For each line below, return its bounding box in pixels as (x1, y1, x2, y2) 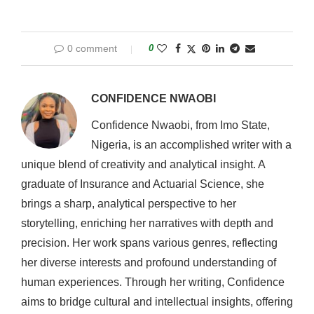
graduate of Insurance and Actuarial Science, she (21, 177, 264, 190)
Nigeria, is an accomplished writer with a (91, 138, 292, 151)
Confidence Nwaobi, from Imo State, (91, 118, 270, 131)
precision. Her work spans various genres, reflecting (21, 236, 278, 249)
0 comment (67, 42, 117, 54)
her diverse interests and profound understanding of (21, 256, 276, 268)
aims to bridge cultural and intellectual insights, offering (21, 295, 293, 308)
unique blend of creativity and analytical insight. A (21, 158, 265, 170)
